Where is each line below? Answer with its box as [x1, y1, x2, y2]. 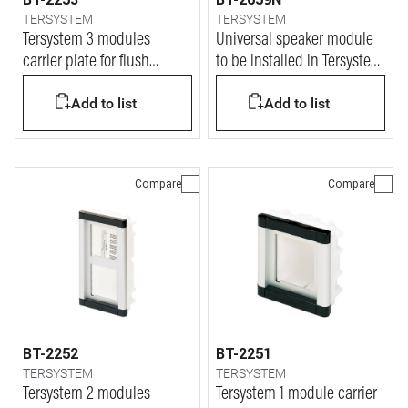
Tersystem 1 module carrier [216, 385, 377, 403]
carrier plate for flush [23, 53, 149, 71]
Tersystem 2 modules [23, 385, 150, 403]
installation [216, 97, 284, 115]
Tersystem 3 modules [23, 31, 150, 49]
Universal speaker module [216, 31, 373, 49]
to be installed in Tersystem [216, 53, 382, 71]
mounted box [23, 75, 104, 93]
